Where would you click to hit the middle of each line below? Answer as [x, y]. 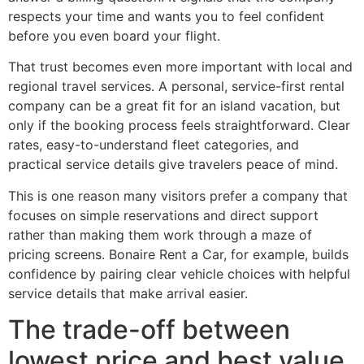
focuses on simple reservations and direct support [163, 215]
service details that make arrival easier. [128, 293]
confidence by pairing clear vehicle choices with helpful [179, 273]
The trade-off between [149, 330]
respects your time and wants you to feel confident [166, 16]
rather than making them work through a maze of [160, 234]
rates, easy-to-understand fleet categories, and [154, 145]
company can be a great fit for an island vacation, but [174, 106]
